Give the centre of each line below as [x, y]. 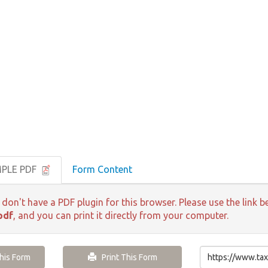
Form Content [102, 170]
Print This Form [127, 258]
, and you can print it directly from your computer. [121, 216]
